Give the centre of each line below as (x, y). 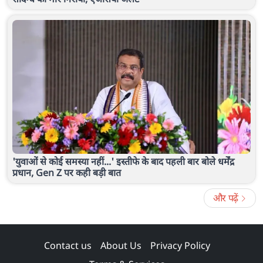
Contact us (68, 245)
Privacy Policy (180, 245)
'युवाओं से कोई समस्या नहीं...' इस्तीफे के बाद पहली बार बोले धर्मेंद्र (123, 161)
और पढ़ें (227, 198)
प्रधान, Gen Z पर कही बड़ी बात (67, 172)
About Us (121, 245)
